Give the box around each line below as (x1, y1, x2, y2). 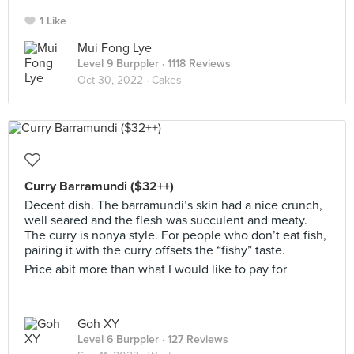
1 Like (40, 14, 66, 28)
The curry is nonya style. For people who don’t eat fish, (24, 228, 326, 243)
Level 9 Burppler (77, 57, 159, 70)
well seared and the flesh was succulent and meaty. (24, 213, 307, 228)
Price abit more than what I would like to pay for (24, 262, 287, 277)
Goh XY (77, 316, 119, 332)
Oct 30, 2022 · (77, 73, 152, 87)
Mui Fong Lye (77, 40, 152, 56)
